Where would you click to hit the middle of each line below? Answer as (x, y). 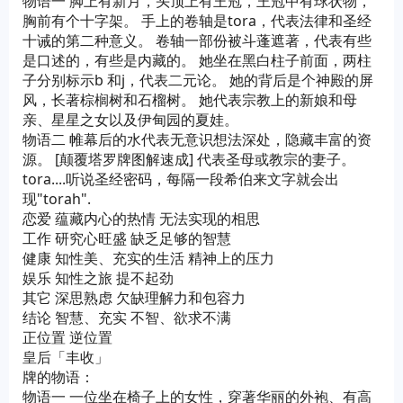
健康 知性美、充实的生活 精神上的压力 (148, 258)
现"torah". (57, 199)
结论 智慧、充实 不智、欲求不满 (127, 318)
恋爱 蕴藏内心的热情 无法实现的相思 (141, 219)
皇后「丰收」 (66, 357)
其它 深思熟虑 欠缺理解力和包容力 (134, 298)
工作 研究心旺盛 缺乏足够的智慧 (127, 238)
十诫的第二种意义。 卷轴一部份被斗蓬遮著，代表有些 (197, 40)
